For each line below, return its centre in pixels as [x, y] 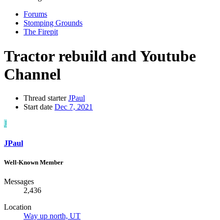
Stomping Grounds [53, 23]
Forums [35, 14]
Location [18, 207]
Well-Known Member [34, 162]
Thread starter [45, 98]
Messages [19, 181]
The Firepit [41, 32]
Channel [32, 74]
